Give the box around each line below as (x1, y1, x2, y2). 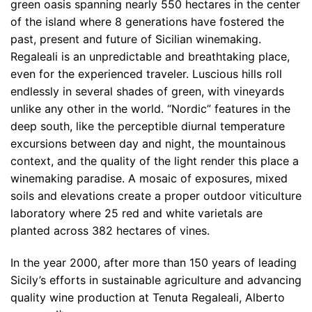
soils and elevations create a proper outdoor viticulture (10, 189, 302, 203)
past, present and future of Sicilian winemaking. (10, 32, 261, 47)
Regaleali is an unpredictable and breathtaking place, (10, 49, 290, 64)
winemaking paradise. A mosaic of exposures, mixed (10, 171, 288, 186)
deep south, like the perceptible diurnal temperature (10, 119, 285, 134)
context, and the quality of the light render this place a (10, 154, 299, 169)
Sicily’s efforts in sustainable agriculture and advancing (10, 273, 302, 288)
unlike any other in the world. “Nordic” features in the (10, 102, 290, 116)
